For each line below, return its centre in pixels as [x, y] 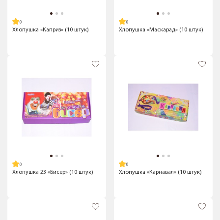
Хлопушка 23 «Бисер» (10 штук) [53, 172]
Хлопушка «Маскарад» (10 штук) [161, 30]
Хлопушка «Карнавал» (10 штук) [161, 172]
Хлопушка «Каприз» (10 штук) [51, 30]
